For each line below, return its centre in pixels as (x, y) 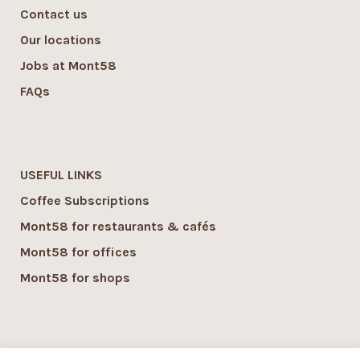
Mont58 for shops (75, 278)
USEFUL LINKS (61, 175)
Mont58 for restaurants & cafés (118, 226)
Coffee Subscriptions (85, 200)
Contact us (54, 14)
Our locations (61, 40)
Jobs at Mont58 (68, 65)
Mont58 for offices (78, 252)
